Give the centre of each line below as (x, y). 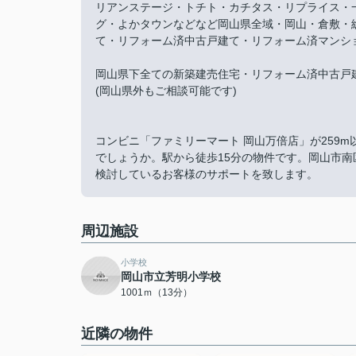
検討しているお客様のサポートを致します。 (207, 174)
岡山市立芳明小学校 (171, 276)
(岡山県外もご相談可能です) (166, 90)
